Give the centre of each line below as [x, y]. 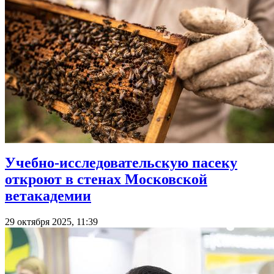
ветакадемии [48, 196]
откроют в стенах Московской [106, 180]
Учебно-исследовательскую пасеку [121, 163]
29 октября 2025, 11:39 [51, 222]
